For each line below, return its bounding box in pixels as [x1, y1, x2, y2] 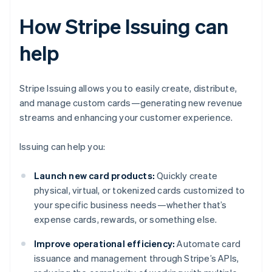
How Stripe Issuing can [19, 13, 228, 39]
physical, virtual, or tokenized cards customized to [34, 184, 245, 197]
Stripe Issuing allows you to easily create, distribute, [19, 82, 237, 95]
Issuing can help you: [19, 140, 106, 153]
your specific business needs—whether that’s [34, 199, 227, 211]
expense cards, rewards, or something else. [34, 213, 217, 226]
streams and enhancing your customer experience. [19, 111, 233, 124]
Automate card [175, 237, 241, 250]
